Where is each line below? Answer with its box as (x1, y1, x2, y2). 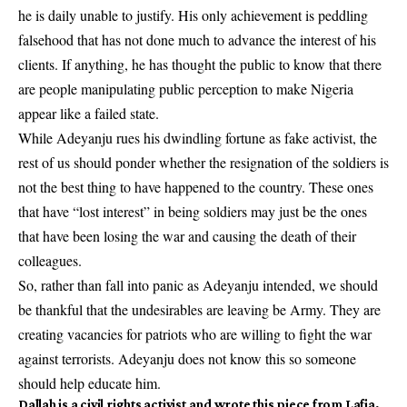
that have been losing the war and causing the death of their (18, 226, 356, 245)
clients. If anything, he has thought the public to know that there (18, 55, 382, 74)
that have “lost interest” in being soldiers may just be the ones (18, 202, 367, 221)
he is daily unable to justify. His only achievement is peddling (18, 5, 368, 25)
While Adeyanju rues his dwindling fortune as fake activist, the (18, 128, 377, 147)
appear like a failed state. (18, 104, 159, 123)
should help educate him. (18, 373, 161, 392)
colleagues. (18, 251, 82, 270)
